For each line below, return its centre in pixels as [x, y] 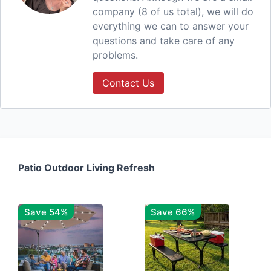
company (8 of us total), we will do [173, 12]
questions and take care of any [163, 41]
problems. [115, 55]
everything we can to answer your [170, 26]
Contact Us [128, 83]
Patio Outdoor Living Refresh [87, 168]
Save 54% [46, 212]
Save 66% [173, 212]
